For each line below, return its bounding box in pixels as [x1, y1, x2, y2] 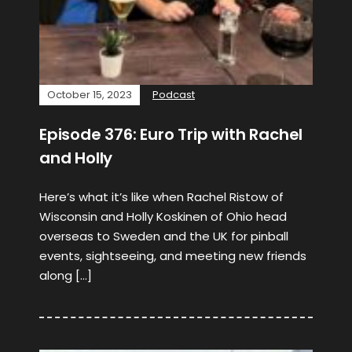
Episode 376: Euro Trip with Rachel [39, 123, 303, 145]
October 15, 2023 [47, 87, 132, 102]
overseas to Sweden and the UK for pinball [39, 228, 288, 244]
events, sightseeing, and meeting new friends [39, 247, 306, 264]
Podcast [152, 87, 195, 102]
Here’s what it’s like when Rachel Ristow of [39, 189, 284, 205]
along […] [39, 267, 92, 284]
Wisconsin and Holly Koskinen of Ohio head [39, 208, 287, 225]
